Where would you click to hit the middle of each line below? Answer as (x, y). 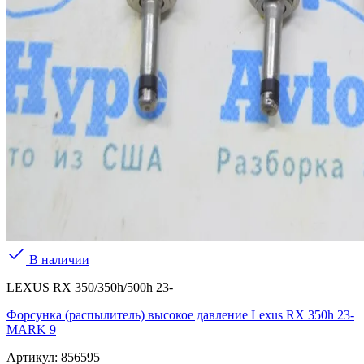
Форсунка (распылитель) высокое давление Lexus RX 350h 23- (180, 315)
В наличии (58, 260)
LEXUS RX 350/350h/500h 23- (90, 288)
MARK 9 (31, 330)
